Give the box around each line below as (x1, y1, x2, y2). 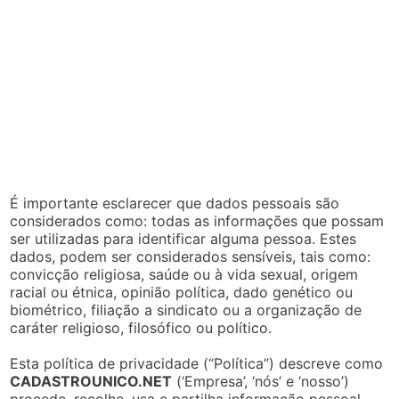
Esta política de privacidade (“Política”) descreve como (10, 354, 384, 372)
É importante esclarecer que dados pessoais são (10, 193, 340, 212)
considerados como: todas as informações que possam (10, 211, 385, 230)
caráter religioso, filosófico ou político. (10, 318, 273, 337)
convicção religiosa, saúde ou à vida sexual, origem (10, 265, 359, 283)
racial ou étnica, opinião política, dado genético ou (10, 282, 354, 301)
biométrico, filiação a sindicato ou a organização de (10, 300, 362, 319)
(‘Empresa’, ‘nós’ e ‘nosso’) (172, 371, 350, 390)
